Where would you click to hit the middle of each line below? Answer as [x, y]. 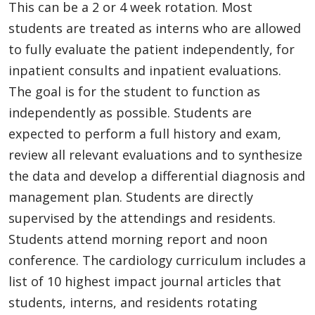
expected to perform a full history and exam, [145, 133]
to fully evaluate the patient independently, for [152, 49]
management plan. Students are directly [131, 197]
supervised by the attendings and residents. [142, 218]
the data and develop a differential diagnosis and [157, 175]
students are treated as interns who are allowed [155, 28]
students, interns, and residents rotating [133, 302]
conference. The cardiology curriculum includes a [157, 260]
